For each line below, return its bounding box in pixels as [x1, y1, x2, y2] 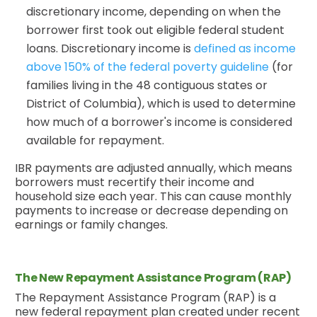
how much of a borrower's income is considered [26, 113, 293, 130]
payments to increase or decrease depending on [15, 202, 289, 219]
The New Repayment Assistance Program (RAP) [15, 269, 292, 286]
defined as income [194, 40, 296, 57]
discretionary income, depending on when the [26, 3, 282, 20]
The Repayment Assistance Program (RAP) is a [15, 289, 277, 306]
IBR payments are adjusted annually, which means [15, 159, 293, 176]
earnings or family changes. [15, 216, 168, 233]
